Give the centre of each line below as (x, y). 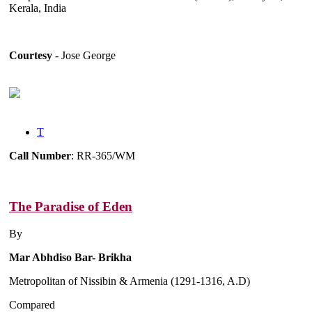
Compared (32, 304)
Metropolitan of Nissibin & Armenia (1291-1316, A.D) (130, 281)
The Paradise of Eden (71, 206)
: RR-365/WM (103, 156)
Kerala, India (38, 8)
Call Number (40, 156)
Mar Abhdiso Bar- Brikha (70, 257)
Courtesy (31, 56)
